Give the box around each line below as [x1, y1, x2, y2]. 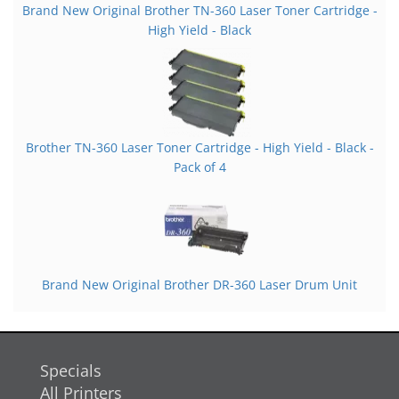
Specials [40, 360, 102, 382]
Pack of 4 [173, 159, 226, 176]
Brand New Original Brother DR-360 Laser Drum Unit [42, 276, 357, 294]
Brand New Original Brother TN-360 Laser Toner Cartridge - [21, 2, 378, 20]
